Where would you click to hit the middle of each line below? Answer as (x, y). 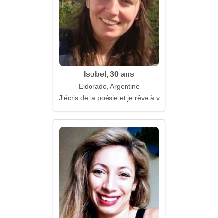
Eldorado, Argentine (109, 86)
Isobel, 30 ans (109, 74)
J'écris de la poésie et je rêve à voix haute (123, 98)
